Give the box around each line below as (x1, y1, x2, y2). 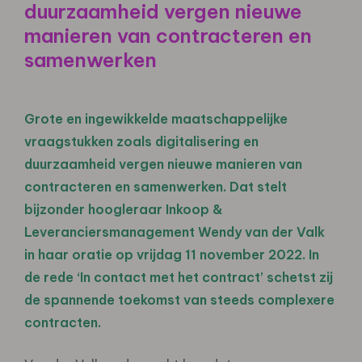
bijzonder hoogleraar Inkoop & (24, 200, 223, 217)
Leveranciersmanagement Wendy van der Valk (24, 223, 325, 240)
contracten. (24, 314, 101, 330)
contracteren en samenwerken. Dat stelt (24, 178, 287, 195)
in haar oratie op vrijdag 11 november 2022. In (24, 246, 319, 263)
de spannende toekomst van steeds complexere (24, 291, 335, 308)
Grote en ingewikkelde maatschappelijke (24, 110, 288, 127)
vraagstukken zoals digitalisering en (24, 133, 259, 149)
